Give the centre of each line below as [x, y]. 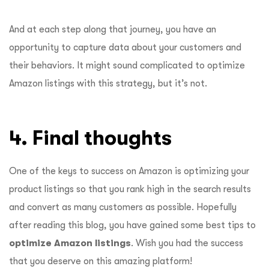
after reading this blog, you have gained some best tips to [132, 225]
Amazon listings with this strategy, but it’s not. [109, 83]
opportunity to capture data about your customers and [125, 47]
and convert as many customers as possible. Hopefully [123, 207]
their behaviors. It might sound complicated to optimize [127, 65]
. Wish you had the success [187, 243]
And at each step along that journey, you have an [113, 29]
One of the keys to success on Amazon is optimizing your [129, 171]
